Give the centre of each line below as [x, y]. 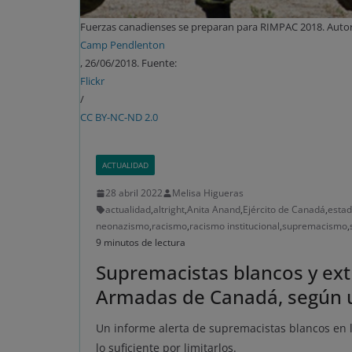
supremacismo [315, 226]
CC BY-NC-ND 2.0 [119, 117]
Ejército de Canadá [284, 210]
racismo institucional [235, 226]
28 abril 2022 [134, 193]
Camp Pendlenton [123, 45]
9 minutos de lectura [141, 243]
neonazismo [123, 226]
